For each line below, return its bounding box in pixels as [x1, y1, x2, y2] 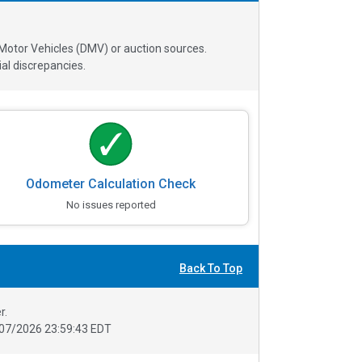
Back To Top [179, 261, 242, 275]
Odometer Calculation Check [26, 175, 196, 192]
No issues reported [65, 198, 156, 211]
